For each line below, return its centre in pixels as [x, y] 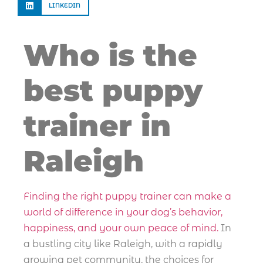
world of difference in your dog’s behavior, [123, 212]
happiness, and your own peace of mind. [121, 228]
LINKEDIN [64, 5]
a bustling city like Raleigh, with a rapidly [123, 244]
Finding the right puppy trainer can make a [127, 196]
